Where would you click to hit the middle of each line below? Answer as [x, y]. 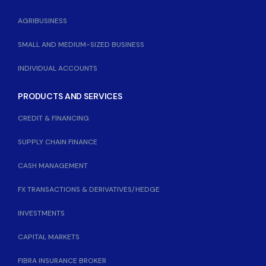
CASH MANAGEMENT [53, 166]
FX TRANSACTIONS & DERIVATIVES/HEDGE [89, 189]
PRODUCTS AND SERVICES [70, 96]
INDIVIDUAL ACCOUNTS [58, 68]
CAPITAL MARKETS [49, 237]
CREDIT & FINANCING [53, 118]
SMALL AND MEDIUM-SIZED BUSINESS [81, 45]
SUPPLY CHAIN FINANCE [58, 142]
